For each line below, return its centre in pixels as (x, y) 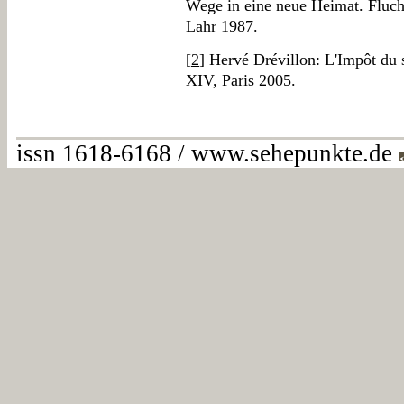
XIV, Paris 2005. (241, 80)
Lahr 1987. (222, 26)
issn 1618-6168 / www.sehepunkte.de (207, 153)
